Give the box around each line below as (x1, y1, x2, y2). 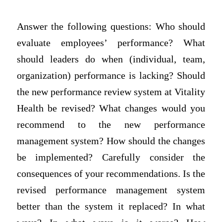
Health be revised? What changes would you (16, 103, 206, 114)
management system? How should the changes (16, 136, 206, 147)
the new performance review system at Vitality (16, 87, 206, 98)
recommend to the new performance (16, 119, 206, 130)
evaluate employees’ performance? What (16, 38, 206, 49)
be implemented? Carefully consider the (16, 152, 206, 163)
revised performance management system (16, 185, 206, 196)
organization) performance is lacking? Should (16, 70, 206, 81)
